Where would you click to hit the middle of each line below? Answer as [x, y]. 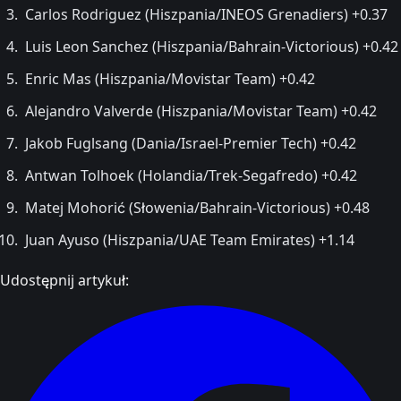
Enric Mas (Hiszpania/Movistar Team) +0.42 [170, 78]
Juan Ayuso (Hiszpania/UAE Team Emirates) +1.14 [190, 239]
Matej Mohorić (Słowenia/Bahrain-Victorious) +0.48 [197, 207]
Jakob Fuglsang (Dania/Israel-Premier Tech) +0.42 [191, 143]
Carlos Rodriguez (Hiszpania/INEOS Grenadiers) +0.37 [206, 14]
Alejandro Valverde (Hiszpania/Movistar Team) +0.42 [201, 111]
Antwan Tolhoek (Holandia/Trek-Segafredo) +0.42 [191, 175]
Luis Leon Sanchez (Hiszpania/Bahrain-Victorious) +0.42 [212, 46]
